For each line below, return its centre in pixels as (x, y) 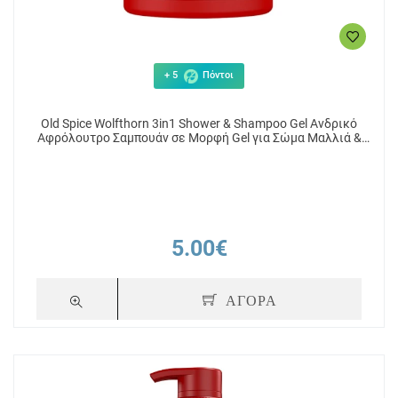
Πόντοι (217, 76)
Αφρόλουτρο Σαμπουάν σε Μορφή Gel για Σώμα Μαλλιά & (199, 138)
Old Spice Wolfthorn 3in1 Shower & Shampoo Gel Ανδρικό (199, 123)
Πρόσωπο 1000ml (199, 152)
